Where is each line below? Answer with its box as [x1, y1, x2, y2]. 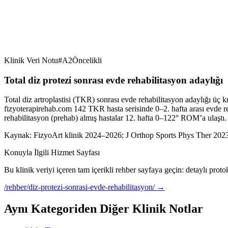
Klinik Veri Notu [4, 55, 58, 65]
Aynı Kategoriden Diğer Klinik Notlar [4, 202, 203, 216]
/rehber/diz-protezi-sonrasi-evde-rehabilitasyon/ [4, 183, 155, 192]
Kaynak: [4, 131, 32, 140]
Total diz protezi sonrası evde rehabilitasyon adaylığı [4, 74, 223, 85]
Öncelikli [72, 55, 102, 65]
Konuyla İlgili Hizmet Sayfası [4, 148, 100, 157]
